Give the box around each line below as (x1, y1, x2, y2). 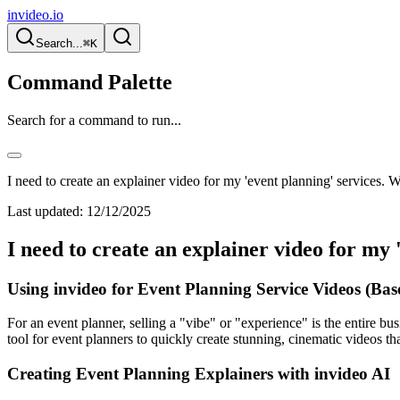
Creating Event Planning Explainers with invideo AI (7, 364, 390, 384)
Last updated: (7, 203, 83, 219)
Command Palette (7, 70, 172, 94)
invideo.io (7, 7, 63, 22)
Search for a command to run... (7, 112, 181, 128)
